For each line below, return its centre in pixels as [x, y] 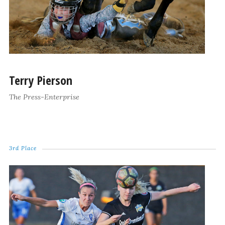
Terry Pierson [40, 80]
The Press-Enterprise [44, 97]
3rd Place [23, 148]
